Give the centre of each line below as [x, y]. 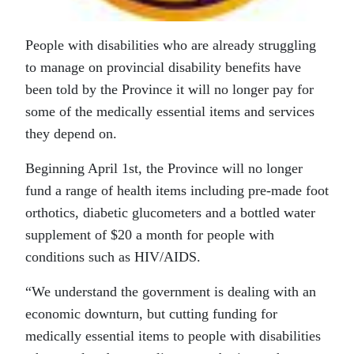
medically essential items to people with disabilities [173, 336]
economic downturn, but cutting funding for [151, 314]
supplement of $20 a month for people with [150, 235]
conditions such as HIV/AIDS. [113, 257]
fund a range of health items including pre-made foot [177, 191]
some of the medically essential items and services [170, 112]
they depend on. [71, 134]
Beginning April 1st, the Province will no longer [164, 169]
